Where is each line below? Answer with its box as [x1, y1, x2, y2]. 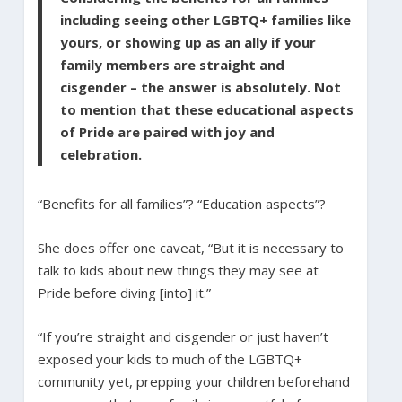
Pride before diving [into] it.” [37, 283, 211, 301]
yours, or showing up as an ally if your [59, 32, 316, 51]
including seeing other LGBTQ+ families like [59, 10, 351, 29]
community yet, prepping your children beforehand [37, 371, 350, 390]
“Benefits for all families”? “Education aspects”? [37, 194, 326, 213]
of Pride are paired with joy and [59, 122, 275, 141]
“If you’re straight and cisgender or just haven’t [37, 327, 328, 345]
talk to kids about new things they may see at [37, 260, 319, 279]
